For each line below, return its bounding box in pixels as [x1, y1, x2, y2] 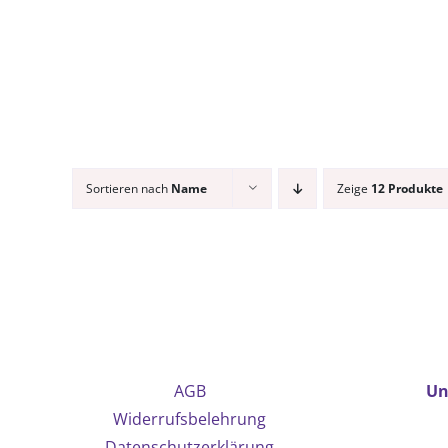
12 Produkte [371, 180, 443, 197]
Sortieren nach [86, 180, 171, 197]
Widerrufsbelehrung [113, 408, 267, 430]
